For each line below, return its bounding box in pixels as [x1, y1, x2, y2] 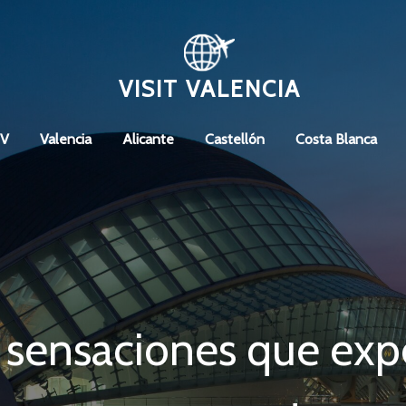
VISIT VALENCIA [118, 75, 301, 103]
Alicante [121, 130, 174, 149]
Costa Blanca [295, 130, 377, 149]
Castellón [204, 130, 265, 149]
